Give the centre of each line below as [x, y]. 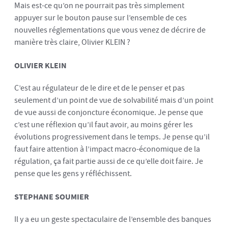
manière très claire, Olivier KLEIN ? [72, 42]
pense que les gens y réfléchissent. [73, 174]
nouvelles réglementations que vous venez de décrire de [110, 30]
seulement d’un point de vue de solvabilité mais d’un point [114, 100]
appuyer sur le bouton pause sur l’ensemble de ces [101, 18]
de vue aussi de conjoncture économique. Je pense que [109, 112]
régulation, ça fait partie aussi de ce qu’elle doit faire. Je [109, 161]
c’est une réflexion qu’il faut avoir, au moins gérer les [104, 125]
